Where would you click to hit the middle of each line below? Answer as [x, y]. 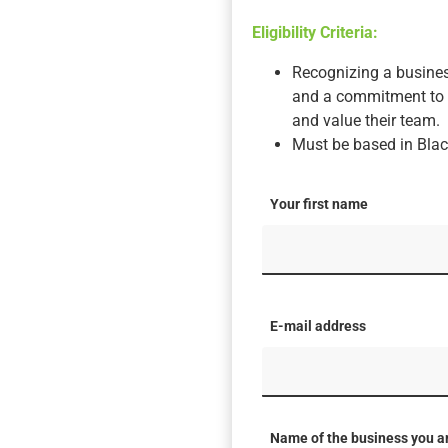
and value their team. [366, 121]
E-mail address [318, 327]
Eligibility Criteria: [315, 33]
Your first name [319, 205]
